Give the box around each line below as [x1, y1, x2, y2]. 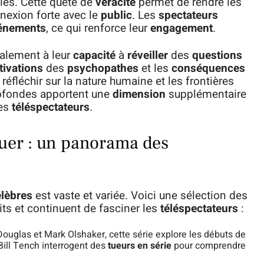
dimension [113, 86, 166, 103]
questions [192, 47, 242, 64]
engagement [150, 20, 213, 37]
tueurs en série [108, 239, 171, 253]
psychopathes [67, 60, 138, 77]
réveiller [127, 47, 168, 64]
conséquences [171, 60, 245, 77]
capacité [73, 47, 115, 64]
